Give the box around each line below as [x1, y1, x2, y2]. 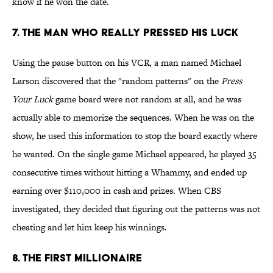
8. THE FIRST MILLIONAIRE [12, 251, 145, 264]
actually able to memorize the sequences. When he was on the [12, 111, 254, 124]
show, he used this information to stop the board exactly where [12, 129, 257, 143]
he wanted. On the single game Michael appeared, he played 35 [12, 147, 257, 161]
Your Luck [12, 93, 53, 106]
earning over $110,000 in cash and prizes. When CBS [12, 184, 221, 197]
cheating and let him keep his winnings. [12, 221, 167, 234]
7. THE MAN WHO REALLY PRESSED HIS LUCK [12, 26, 241, 39]
